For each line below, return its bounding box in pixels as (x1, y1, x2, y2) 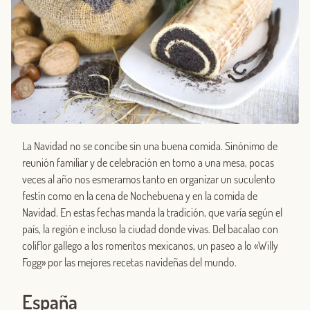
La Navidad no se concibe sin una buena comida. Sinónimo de (22, 139, 277, 154)
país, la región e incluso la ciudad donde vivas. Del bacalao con (22, 222, 278, 237)
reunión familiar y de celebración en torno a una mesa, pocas (22, 156, 274, 170)
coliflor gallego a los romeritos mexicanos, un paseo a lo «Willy (22, 239, 278, 253)
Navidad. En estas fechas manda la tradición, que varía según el (22, 206, 282, 220)
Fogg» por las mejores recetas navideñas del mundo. (22, 255, 237, 270)
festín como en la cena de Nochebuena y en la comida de (22, 189, 257, 203)
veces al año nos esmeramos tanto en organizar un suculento (22, 172, 275, 187)
